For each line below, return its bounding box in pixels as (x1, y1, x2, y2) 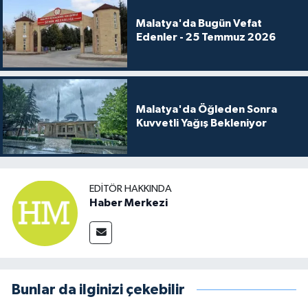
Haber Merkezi (89, 197, 168, 209)
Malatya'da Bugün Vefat (135, 18, 262, 30)
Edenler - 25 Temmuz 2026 (135, 32, 276, 43)
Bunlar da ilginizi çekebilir (12, 282, 185, 297)
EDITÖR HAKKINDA (89, 184, 172, 195)
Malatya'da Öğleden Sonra (135, 104, 277, 115)
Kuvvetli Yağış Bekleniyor (135, 118, 267, 129)
